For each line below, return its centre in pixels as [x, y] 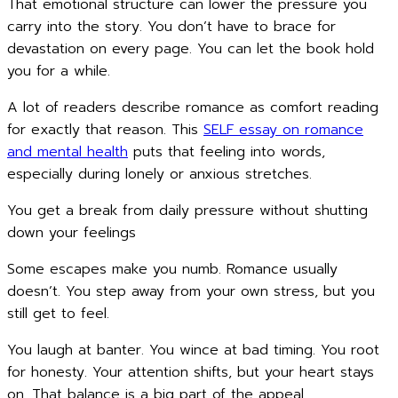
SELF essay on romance [283, 130]
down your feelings [72, 233]
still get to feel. [58, 314]
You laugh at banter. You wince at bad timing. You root [193, 350]
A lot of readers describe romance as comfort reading [193, 107]
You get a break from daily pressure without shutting [187, 211]
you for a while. [59, 71]
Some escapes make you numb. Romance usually [172, 269]
